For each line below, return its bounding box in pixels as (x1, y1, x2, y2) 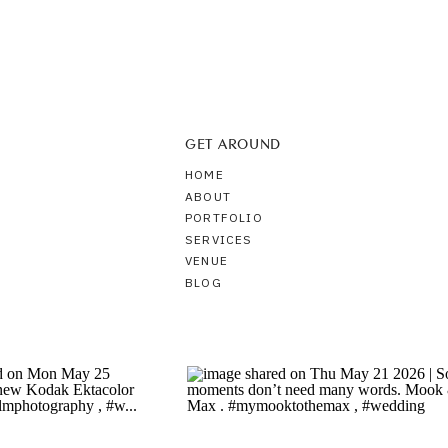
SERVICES (185, 231, 253, 250)
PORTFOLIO (185, 209, 263, 228)
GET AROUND (185, 135, 281, 152)
